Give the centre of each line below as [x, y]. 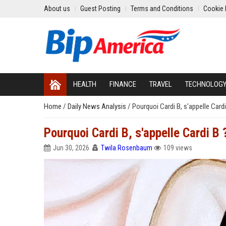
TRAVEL [161, 84]
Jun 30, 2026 [71, 148]
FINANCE [123, 84]
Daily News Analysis [98, 106]
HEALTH [85, 84]
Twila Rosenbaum [127, 148]
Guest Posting [100, 9]
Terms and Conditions [162, 9]
